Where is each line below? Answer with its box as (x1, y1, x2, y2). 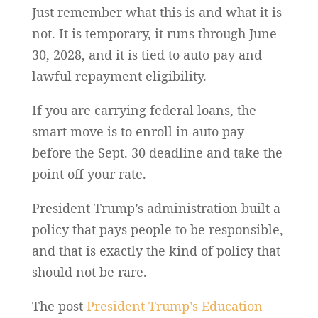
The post (31, 297, 87, 314)
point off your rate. (31, 165, 146, 182)
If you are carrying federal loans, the (31, 101, 256, 119)
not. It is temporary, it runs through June (31, 24, 277, 42)
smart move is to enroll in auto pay (31, 122, 244, 140)
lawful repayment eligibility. (31, 67, 207, 84)
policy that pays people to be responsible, (31, 220, 283, 238)
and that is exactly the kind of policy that (31, 241, 280, 259)
